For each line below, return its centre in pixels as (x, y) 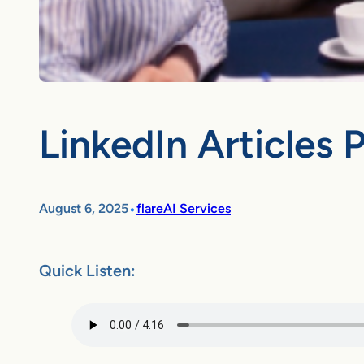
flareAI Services (184, 209)
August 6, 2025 (84, 209)
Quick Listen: (87, 270)
